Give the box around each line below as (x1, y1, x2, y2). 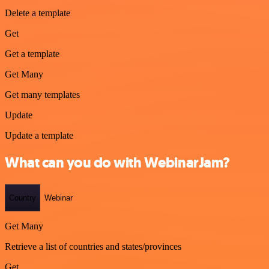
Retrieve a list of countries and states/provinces (5, 241, 181, 252)
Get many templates (5, 89, 80, 100)
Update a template (5, 130, 73, 141)
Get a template (5, 48, 59, 59)
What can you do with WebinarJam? (5, 153, 230, 172)
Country (9, 193, 36, 202)
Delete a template (5, 7, 70, 18)
